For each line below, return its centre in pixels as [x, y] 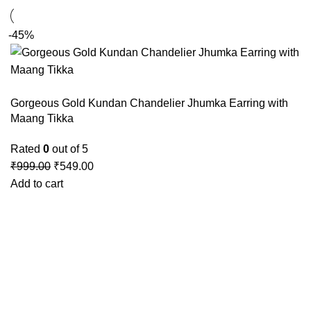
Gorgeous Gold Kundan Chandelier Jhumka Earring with [149, 103]
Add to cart [37, 184]
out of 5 [69, 149]
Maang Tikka [42, 118]
